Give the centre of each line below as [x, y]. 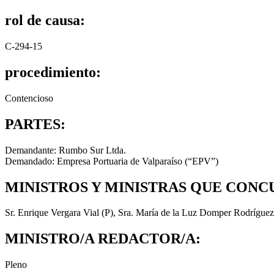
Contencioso [29, 98]
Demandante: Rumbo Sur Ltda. [65, 150]
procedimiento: [53, 72]
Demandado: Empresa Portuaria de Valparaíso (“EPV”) [112, 161]
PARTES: [35, 124]
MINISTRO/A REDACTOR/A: [103, 239]
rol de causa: [45, 20]
